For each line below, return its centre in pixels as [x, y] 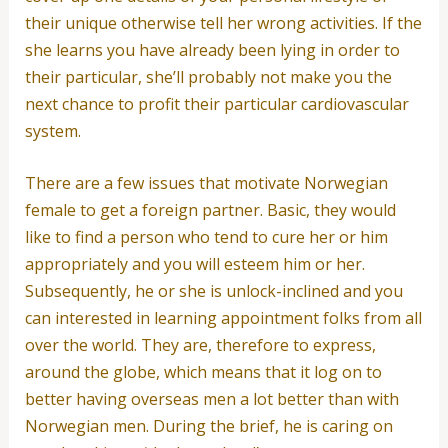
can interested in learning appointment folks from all [223, 318]
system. [52, 130]
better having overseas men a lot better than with [211, 399]
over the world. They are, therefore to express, [200, 345]
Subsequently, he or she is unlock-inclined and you [213, 291]
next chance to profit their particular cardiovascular [216, 103]
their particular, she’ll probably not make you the [208, 76]
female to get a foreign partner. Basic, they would [210, 210]
